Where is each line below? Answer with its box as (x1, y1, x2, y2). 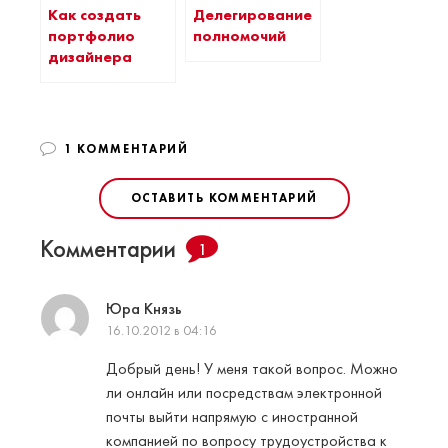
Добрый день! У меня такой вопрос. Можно (106, 357, 398, 379)
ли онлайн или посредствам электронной (106, 381, 382, 403)
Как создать (48, 4, 141, 25)
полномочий (193, 25, 286, 46)
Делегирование (193, 4, 312, 25)
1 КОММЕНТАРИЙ (63, 140, 189, 157)
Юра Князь (106, 297, 182, 319)
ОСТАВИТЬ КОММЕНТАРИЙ (130, 189, 318, 206)
